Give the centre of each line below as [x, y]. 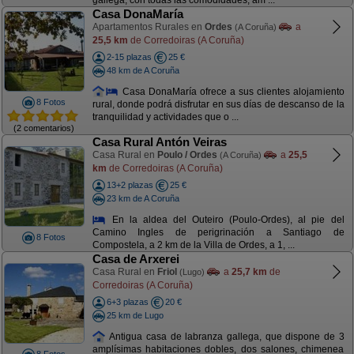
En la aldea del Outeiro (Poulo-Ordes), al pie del [225, 219]
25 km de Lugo [135, 315]
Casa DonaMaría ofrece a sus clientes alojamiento [232, 91]
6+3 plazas [127, 302]
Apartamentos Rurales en [148, 27]
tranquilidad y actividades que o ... [165, 117]
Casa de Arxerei [136, 259]
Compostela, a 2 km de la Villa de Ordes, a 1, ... [193, 245]
